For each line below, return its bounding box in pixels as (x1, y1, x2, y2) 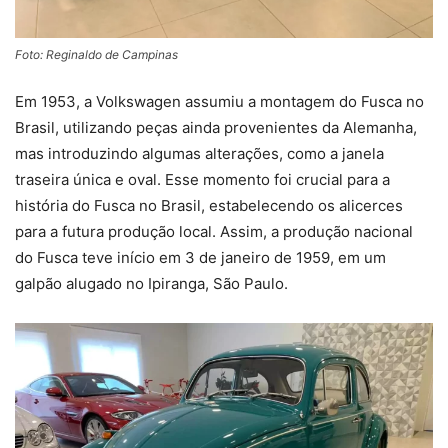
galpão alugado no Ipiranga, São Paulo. (15, 273, 288, 293)
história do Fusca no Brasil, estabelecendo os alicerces (15, 195, 403, 215)
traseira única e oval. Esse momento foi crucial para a (15, 169, 390, 189)
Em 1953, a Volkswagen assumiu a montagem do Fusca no (15, 91, 424, 111)
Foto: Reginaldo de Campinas (15, 46, 178, 62)
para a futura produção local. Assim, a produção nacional (15, 221, 413, 241)
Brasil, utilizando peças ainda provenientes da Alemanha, (15, 117, 417, 137)
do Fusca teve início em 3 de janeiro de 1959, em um (15, 247, 386, 267)
